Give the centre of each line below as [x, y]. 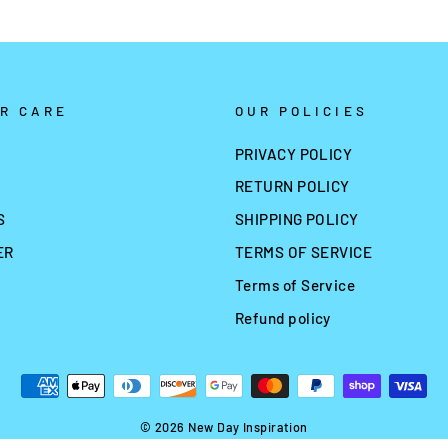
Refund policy [283, 317]
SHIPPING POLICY [297, 219]
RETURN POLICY [292, 186]
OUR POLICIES [301, 110]
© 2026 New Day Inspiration [224, 426]
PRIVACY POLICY [294, 153]
